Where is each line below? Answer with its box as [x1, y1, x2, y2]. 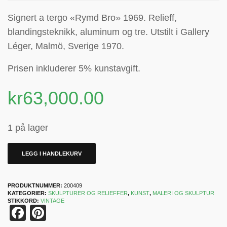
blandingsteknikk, [8, 27, 80, 37]
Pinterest [46, 204, 110, 222]
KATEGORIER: [8, 190, 48, 196]
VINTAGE [41, 198, 64, 204]
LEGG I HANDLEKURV [22, 150, 82, 157]
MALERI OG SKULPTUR [153, 190, 214, 196]
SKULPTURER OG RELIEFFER [48, 190, 128, 196]
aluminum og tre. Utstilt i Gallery [80, 27, 209, 37]
